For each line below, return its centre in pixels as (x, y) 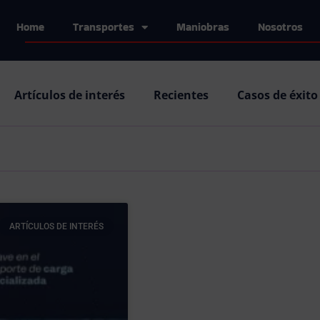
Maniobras (202, 27)
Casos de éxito (277, 95)
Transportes (103, 27)
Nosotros (280, 27)
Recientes (181, 95)
